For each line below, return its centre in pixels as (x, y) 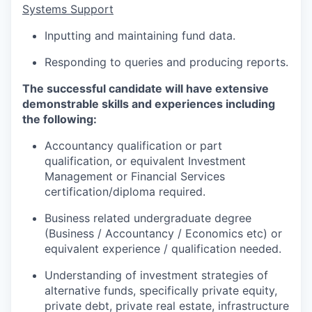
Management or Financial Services (135, 177)
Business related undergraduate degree (148, 218)
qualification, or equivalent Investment (145, 161)
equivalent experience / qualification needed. (163, 249)
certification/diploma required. (125, 192)
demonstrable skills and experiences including (149, 104)
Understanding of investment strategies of (156, 275)
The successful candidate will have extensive (146, 89)
